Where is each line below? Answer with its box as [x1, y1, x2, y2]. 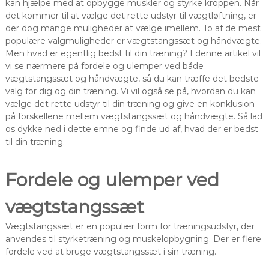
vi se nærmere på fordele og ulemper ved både [5, 60, 204, 71]
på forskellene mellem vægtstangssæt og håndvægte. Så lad [5, 110, 262, 122]
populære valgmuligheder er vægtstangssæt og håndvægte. [5, 35, 262, 46]
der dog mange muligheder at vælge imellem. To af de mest [5, 22, 261, 34]
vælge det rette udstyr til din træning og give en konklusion [5, 98, 255, 109]
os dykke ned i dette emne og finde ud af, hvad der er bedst [5, 123, 258, 134]
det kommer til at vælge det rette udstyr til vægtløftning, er [5, 10, 256, 21]
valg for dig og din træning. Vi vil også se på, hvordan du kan [5, 85, 256, 97]
